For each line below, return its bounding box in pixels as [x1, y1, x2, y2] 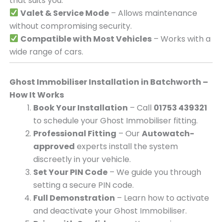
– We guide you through [107, 166, 201, 178]
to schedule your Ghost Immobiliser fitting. [33, 114, 198, 126]
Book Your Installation [33, 102, 128, 113]
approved [33, 140, 75, 152]
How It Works [9, 89, 65, 101]
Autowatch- [141, 127, 194, 139]
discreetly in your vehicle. [33, 153, 131, 165]
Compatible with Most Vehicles [20, 33, 152, 45]
